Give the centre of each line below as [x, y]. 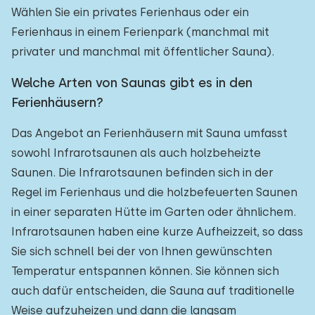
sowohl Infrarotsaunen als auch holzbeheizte [136, 153]
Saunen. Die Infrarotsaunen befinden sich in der [142, 173]
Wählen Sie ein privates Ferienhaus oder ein [130, 12]
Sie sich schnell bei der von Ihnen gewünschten [142, 251]
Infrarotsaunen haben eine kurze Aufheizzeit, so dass [157, 232]
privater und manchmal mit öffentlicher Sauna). [143, 52]
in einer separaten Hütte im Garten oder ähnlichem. [154, 212]
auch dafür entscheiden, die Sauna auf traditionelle [153, 291]
